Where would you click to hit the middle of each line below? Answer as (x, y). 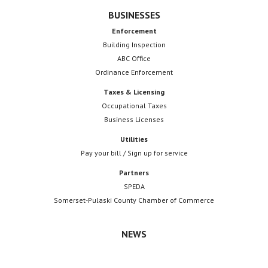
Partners (134, 172)
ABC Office (134, 58)
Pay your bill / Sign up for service (134, 153)
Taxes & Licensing (134, 92)
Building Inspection (134, 44)
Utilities (134, 139)
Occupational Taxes (134, 105)
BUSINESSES (134, 15)
